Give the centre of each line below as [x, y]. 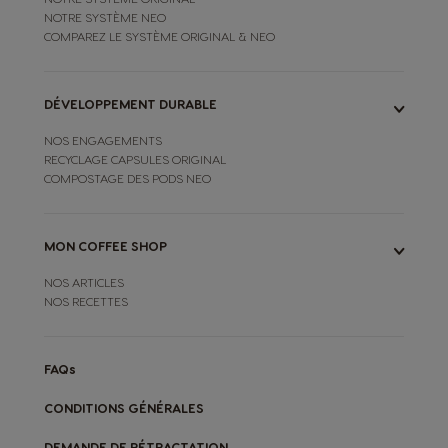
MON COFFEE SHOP [105, 246]
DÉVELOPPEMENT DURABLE [130, 104]
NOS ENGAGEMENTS [103, 140]
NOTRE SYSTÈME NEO [105, 17]
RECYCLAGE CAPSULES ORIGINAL [135, 159]
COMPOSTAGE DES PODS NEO [127, 178]
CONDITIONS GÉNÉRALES [124, 408]
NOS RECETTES [86, 301]
